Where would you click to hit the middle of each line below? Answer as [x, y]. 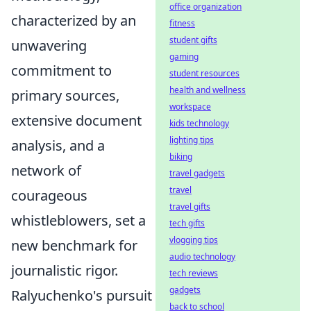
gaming [184, 57]
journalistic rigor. [65, 270]
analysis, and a [58, 145]
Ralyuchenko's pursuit [82, 295]
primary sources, [65, 95]
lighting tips [192, 140]
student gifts [193, 40]
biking [181, 157]
